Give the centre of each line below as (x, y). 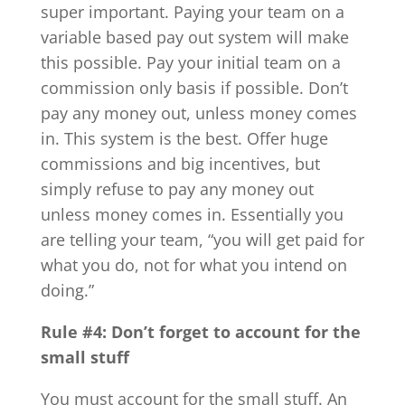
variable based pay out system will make (194, 37)
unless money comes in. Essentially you (192, 214)
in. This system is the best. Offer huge (184, 138)
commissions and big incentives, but (180, 163)
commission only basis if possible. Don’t (194, 87)
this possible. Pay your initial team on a (190, 62)
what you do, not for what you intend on (193, 264)
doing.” (67, 290)
